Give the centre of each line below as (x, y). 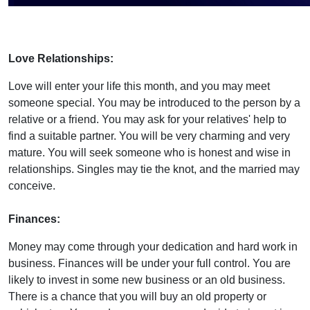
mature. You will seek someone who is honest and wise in (149, 153)
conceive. (33, 186)
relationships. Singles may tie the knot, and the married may (154, 169)
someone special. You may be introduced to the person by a (154, 103)
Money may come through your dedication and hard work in (153, 247)
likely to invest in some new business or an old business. (147, 280)
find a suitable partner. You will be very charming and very (149, 136)
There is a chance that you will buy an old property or (137, 297)
